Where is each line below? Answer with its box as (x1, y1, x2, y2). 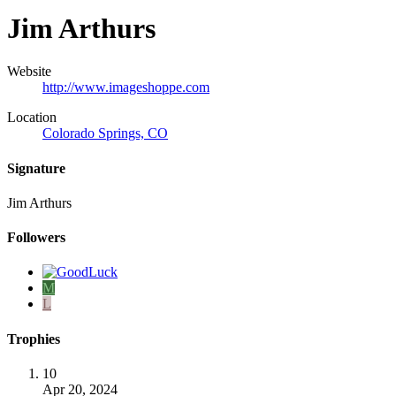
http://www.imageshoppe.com (42, 80, 209, 95)
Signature (7, 160, 65, 176)
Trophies (7, 331, 60, 346)
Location (7, 110, 57, 126)
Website (7, 64, 51, 80)
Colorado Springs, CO (42, 126, 168, 141)
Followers (7, 230, 65, 246)
